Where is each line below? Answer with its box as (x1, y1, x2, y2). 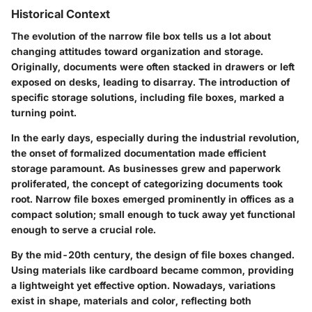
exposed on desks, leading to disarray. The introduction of (11, 76, 290, 88)
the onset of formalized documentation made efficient (11, 147, 266, 159)
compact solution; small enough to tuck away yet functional (11, 208, 295, 221)
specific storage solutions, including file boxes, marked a (11, 91, 284, 104)
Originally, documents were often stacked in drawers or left (11, 61, 295, 73)
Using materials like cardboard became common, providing (11, 264, 294, 276)
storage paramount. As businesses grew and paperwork (11, 162, 281, 175)
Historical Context (11, 7, 110, 22)
